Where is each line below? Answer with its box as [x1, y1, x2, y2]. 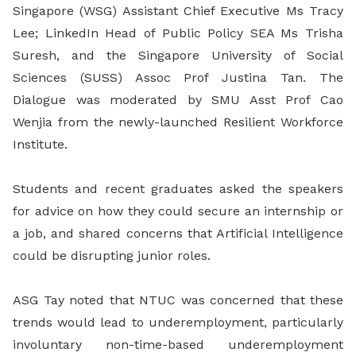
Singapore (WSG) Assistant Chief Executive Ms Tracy [13, 3, 343, 19]
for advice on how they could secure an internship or [13, 203, 343, 219]
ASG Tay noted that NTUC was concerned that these [13, 292, 343, 308]
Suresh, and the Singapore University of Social [13, 48, 343, 64]
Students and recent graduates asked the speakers [13, 181, 343, 197]
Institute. [13, 137, 68, 153]
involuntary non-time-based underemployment [13, 337, 343, 353]
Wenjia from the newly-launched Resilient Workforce [13, 114, 343, 130]
